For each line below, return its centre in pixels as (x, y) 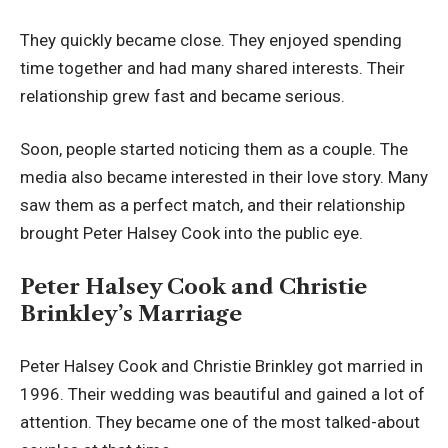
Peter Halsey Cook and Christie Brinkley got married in (221, 366)
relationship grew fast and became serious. (182, 95)
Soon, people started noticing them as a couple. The (214, 149)
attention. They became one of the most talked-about (220, 422)
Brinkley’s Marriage (131, 313)
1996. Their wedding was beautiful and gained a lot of (222, 394)
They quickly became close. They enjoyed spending (211, 39)
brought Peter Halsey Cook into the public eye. (191, 233)
